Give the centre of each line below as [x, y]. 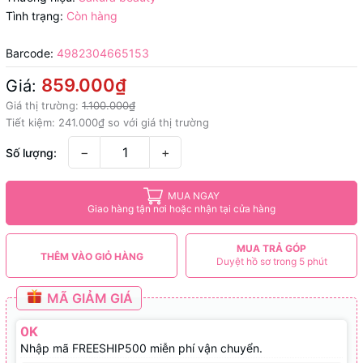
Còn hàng [92, 15]
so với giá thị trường [157, 122]
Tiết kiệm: [32, 122]
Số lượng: [31, 152]
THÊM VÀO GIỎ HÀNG [92, 256]
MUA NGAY [194, 196]
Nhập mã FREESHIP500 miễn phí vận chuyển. [141, 348]
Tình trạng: [34, 15]
